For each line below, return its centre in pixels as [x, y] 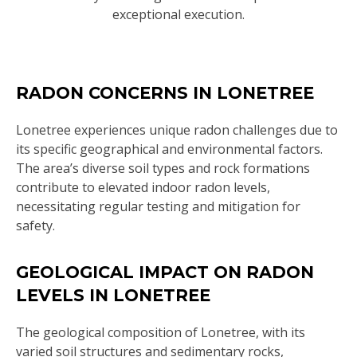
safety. [35, 226]
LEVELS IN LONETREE [113, 295]
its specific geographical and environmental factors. [169, 149]
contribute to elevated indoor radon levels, [143, 187]
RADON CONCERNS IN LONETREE [165, 93]
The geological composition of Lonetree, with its [161, 332]
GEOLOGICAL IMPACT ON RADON [165, 272]
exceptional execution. [178, 14]
